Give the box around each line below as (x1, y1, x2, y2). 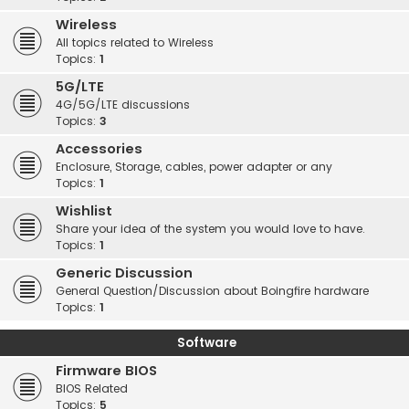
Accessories (56, 140, 142, 158)
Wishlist (56, 202, 112, 220)
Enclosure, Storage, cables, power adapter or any (56, 159, 332, 174)
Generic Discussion (56, 264, 193, 282)
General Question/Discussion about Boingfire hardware (56, 283, 369, 299)
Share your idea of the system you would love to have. (56, 221, 365, 236)
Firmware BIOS (56, 362, 157, 380)
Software (177, 334, 236, 351)
